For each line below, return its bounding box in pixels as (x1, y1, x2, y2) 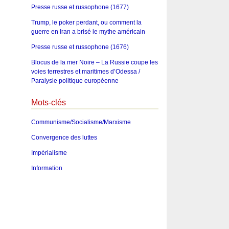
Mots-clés (31, 98, 66, 107)
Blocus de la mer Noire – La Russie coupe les (31, 58, 158, 66)
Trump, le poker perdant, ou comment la (31, 18, 142, 26)
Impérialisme (31, 149, 67, 157)
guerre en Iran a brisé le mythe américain (31, 28, 145, 35)
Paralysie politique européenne (31, 77, 119, 84)
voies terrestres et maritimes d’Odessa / (31, 67, 140, 75)
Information (31, 165, 62, 172)
